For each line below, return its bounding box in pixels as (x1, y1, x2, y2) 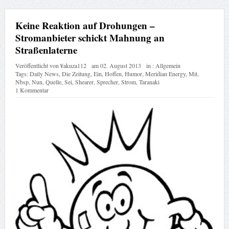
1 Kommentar (15, 85, 49, 94)
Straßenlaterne (15, 42, 77, 57)
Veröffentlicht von (15, 61, 60, 70)
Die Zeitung (61, 69, 90, 78)
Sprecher (96, 77, 118, 86)
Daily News (29, 69, 59, 78)
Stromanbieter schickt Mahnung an (15, 30, 165, 44)
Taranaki (139, 77, 159, 86)
